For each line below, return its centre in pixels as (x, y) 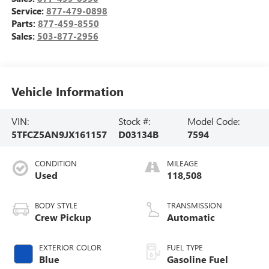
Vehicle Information (67, 91)
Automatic (191, 217)
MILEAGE (183, 163)
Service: (29, 11)
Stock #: (134, 121)
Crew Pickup (63, 217)
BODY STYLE (56, 205)
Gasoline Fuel (198, 259)
